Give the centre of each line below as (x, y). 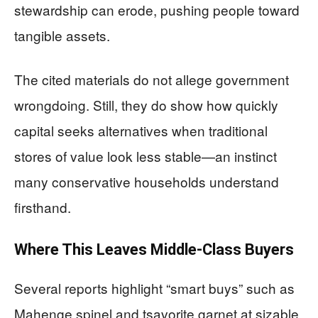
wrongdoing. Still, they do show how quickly (146, 105)
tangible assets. (62, 35)
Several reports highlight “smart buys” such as (154, 288)
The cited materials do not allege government (152, 79)
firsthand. (43, 207)
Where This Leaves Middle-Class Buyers (154, 250)
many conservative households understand (147, 181)
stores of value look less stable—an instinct (146, 156)
